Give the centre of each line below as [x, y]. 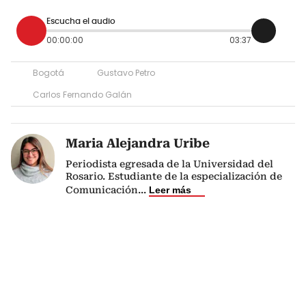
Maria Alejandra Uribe [138, 143]
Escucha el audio [81, 22]
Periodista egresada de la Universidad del [169, 164]
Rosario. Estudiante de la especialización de [174, 176]
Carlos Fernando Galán [82, 94]
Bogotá [48, 72]
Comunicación [102, 190]
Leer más [170, 190]
